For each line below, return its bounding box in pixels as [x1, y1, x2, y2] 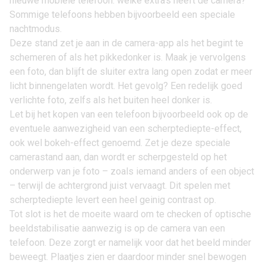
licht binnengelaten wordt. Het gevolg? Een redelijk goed [9, 80, 242, 91]
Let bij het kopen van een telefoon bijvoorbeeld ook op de [9, 109, 248, 120]
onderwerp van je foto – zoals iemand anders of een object [9, 166, 254, 177]
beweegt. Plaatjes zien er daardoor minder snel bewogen [9, 251, 246, 262]
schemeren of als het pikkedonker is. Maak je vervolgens [9, 52, 246, 63]
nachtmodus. [9, 23, 62, 34]
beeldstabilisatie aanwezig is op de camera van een [9, 223, 225, 234]
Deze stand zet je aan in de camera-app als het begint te [9, 37, 243, 49]
